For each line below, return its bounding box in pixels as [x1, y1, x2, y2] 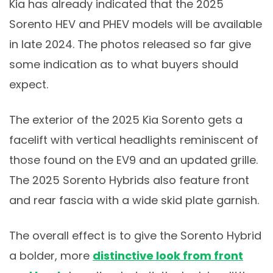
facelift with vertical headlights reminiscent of [9, 132, 258, 148]
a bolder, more [9, 248, 93, 264]
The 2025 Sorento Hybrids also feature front [9, 172, 249, 188]
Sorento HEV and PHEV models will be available [9, 16, 262, 32]
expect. [9, 77, 48, 93]
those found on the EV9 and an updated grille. [9, 152, 258, 168]
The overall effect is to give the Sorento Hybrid [9, 228, 261, 244]
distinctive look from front [93, 248, 243, 264]
